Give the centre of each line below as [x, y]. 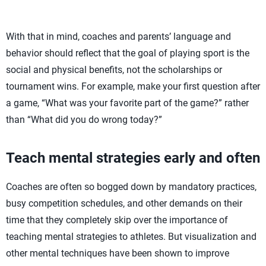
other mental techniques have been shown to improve [118, 253]
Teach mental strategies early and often [133, 158]
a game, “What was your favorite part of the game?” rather [127, 103]
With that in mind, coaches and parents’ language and [118, 37]
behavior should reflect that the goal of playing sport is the [128, 53]
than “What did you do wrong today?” [84, 120]
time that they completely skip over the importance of [117, 220]
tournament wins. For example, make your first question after [133, 86]
